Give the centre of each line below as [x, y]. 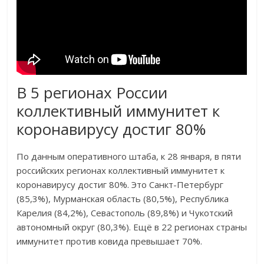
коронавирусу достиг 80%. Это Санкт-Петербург [120, 185]
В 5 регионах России [92, 93]
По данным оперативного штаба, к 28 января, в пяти [129, 156]
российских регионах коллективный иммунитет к [121, 171]
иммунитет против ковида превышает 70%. [110, 241]
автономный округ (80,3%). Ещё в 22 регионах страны [132, 227]
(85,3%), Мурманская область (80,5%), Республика [123, 199]
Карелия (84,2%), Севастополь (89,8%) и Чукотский [125, 213]
